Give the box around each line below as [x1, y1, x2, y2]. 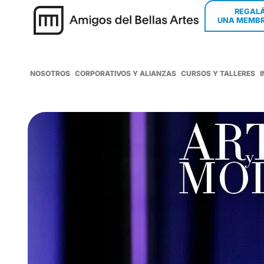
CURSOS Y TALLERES [181, 69, 255, 78]
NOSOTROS [30, 69, 70, 78]
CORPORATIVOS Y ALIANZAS [75, 69, 176, 78]
